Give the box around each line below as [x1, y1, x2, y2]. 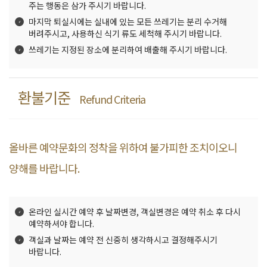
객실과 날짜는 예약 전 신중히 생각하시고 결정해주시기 [29, 233, 218, 246]
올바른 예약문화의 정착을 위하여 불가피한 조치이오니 [9, 139, 237, 155]
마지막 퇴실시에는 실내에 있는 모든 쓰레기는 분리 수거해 [29, 15, 227, 27]
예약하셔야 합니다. [29, 217, 94, 229]
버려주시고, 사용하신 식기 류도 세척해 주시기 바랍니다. [29, 27, 222, 39]
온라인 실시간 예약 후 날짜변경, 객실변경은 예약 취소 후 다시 [29, 205, 241, 218]
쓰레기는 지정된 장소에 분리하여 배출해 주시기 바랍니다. [29, 43, 227, 55]
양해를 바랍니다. [9, 160, 79, 176]
